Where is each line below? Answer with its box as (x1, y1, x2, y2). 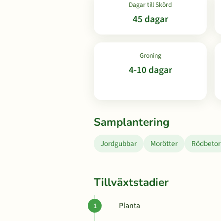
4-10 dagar (128, 63, 172, 77)
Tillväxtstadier (94, 175, 169, 190)
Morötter (150, 138, 178, 149)
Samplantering (94, 114, 170, 130)
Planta (119, 200, 140, 211)
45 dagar (132, 12, 168, 26)
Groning (139, 51, 161, 60)
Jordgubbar (101, 138, 137, 149)
